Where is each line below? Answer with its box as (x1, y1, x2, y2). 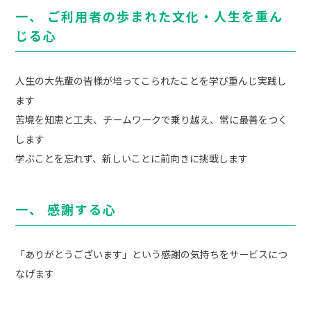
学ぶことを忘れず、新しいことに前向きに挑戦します (15, 151, 249, 166)
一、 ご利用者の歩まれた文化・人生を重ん (15, 7, 284, 26)
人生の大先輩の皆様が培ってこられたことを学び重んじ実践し (15, 74, 287, 88)
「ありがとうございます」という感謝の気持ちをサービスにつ (15, 247, 288, 262)
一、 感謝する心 (15, 200, 117, 219)
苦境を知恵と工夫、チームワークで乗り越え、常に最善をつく (15, 112, 288, 127)
